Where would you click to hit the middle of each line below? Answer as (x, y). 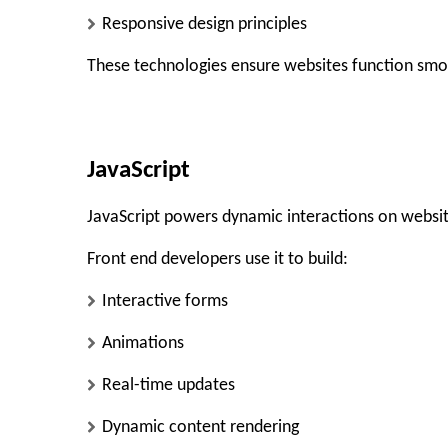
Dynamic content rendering (200, 428)
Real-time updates (168, 386)
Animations (143, 344)
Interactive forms (165, 302)
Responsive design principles (204, 24)
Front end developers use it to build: (217, 260)
